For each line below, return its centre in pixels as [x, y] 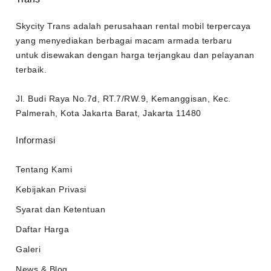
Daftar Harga [42, 230]
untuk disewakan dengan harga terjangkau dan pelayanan [135, 55]
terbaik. [31, 70]
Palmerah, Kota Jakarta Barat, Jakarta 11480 [109, 113]
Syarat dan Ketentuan [60, 210]
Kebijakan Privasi [51, 190]
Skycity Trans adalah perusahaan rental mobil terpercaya [133, 26]
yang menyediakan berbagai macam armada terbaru [124, 41]
